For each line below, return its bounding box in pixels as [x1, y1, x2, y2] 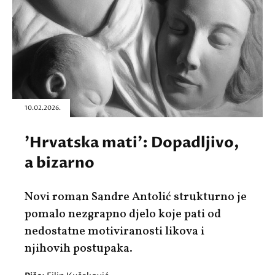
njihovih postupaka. [25, 241, 133, 257]
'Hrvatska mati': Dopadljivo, [25, 133, 239, 153]
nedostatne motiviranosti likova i [25, 223, 204, 240]
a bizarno [25, 153, 95, 174]
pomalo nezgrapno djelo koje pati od [25, 206, 221, 223]
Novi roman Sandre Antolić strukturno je [25, 189, 247, 206]
